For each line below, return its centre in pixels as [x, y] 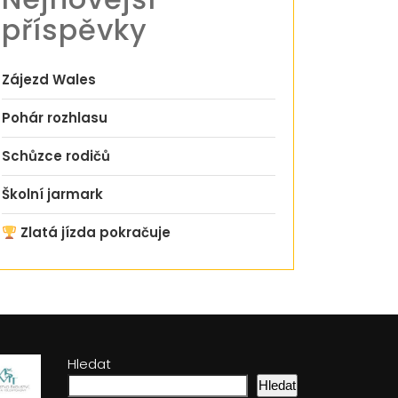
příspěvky [75, 30]
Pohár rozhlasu [55, 118]
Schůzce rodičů [56, 156]
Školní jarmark [52, 194]
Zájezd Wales [49, 80]
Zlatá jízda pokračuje [94, 232]
